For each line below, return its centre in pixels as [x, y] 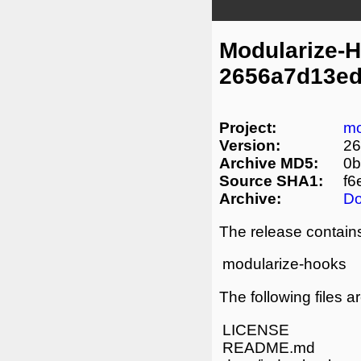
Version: [250, 145]
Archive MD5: [269, 163]
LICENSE [255, 330]
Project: [248, 127]
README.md [268, 347]
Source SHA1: [271, 180]
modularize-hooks [284, 264]
